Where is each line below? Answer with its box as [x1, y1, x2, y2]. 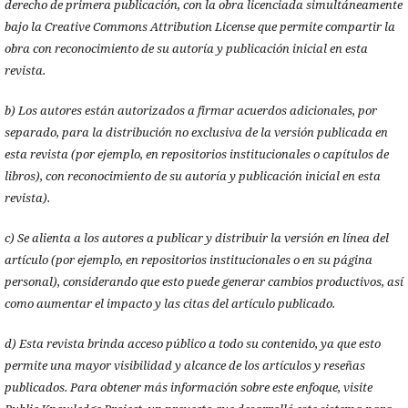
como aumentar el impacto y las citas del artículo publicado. [4, 294, 335, 311]
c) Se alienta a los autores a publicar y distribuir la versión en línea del [4, 229, 389, 246]
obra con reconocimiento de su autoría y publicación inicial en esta [4, 39, 368, 56]
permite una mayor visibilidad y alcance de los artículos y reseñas [4, 356, 365, 373]
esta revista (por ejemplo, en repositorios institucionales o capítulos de [4, 145, 389, 162]
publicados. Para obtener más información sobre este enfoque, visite [4, 378, 372, 395]
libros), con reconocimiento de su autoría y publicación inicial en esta [4, 167, 381, 184]
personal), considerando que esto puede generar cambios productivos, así [4, 272, 403, 290]
